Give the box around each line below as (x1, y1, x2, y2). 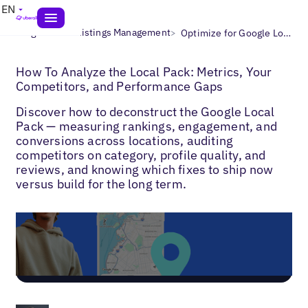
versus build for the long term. (16, 175, 186, 192)
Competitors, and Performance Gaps (16, 78, 223, 94)
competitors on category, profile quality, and (16, 146, 266, 163)
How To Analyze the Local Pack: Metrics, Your (16, 63, 272, 80)
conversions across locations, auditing (16, 132, 234, 148)
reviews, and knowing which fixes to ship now (16, 161, 274, 177)
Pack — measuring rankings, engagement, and (16, 118, 277, 134)
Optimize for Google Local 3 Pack (283, 26, 291, 39)
